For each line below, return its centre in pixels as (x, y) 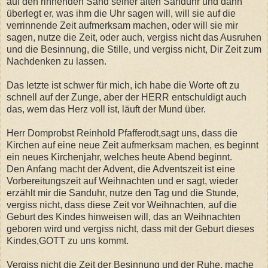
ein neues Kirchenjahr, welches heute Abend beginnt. (119, 157)
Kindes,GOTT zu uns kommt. (68, 240)
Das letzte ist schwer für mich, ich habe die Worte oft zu (123, 85)
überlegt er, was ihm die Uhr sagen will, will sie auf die (121, 13)
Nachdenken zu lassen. (57, 61)
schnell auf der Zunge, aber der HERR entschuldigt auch (127, 97)
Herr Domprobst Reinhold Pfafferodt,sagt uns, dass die (122, 133)
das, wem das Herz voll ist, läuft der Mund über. (106, 109)
